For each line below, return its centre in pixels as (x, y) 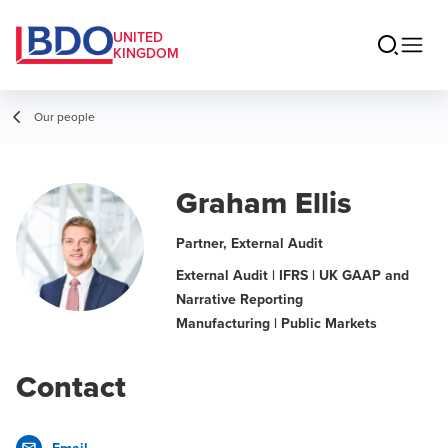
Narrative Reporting (239, 299)
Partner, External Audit (249, 243)
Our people (64, 116)
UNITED (138, 37)
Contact (71, 386)
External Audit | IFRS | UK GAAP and (292, 275)
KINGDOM (146, 53)
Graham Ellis (264, 202)
